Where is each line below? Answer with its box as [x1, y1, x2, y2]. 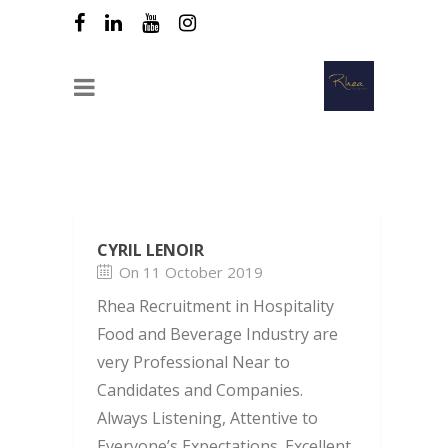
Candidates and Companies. [97, 379, 303, 402]
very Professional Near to [97, 351, 290, 374]
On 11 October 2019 [119, 262, 263, 283]
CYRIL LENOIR [97, 239, 204, 262]
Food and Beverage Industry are [97, 323, 338, 346]
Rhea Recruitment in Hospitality [97, 295, 334, 318]
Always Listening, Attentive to [97, 407, 318, 430]
